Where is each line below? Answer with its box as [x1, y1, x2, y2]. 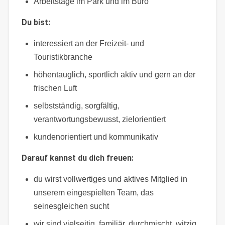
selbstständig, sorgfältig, [33, 101, 120, 110]
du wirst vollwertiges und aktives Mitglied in [33, 174, 187, 183]
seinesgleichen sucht [33, 201, 109, 210]
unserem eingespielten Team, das [33, 188, 154, 197]
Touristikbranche [33, 52, 92, 61]
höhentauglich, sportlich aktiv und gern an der [33, 70, 195, 79]
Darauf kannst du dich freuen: [21, 153, 134, 163]
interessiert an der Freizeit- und [33, 39, 144, 48]
